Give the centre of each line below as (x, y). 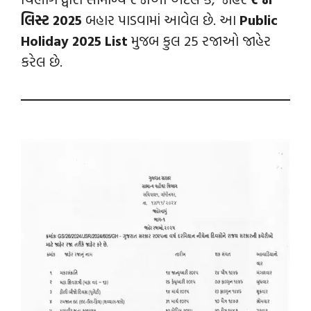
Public (259, 19)
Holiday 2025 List (74, 40)
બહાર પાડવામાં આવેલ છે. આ (162, 19)
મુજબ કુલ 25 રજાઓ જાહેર (199, 40)
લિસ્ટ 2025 (53, 19)
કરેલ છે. (42, 61)
